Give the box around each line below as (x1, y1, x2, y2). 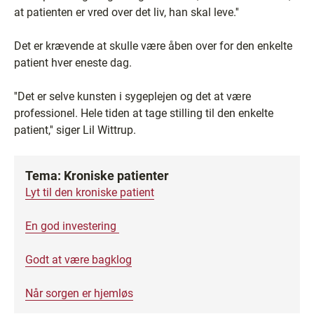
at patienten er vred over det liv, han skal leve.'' (14, 6, 239, 19)
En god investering (25, 219, 119, 233)
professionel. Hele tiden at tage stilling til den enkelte (14, 107, 273, 120)
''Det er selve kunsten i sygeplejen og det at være (14, 90, 251, 103)
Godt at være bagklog (25, 253, 132, 266)
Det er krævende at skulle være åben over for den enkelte (14, 39, 292, 53)
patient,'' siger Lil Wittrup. (14, 123, 142, 137)
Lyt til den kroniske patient (25, 186, 154, 199)
